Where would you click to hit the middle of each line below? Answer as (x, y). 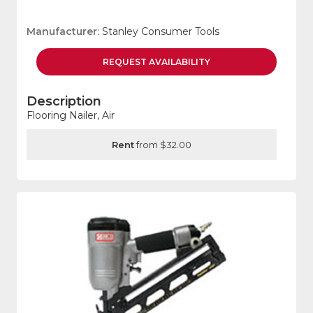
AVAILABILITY (180, 62)
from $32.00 (163, 145)
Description (64, 102)
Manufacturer (62, 32)
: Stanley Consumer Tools (158, 32)
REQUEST (126, 62)
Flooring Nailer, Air (71, 116)
